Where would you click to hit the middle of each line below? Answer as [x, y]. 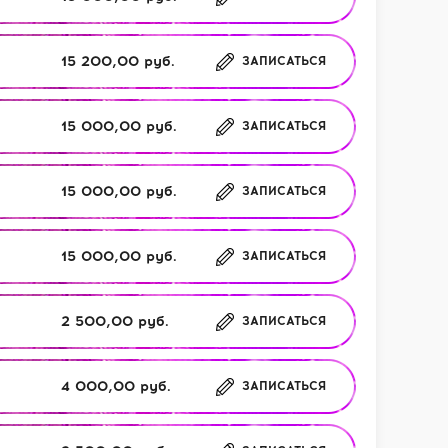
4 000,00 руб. [116, 386]
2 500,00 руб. [115, 321]
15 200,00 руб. [118, 61]
